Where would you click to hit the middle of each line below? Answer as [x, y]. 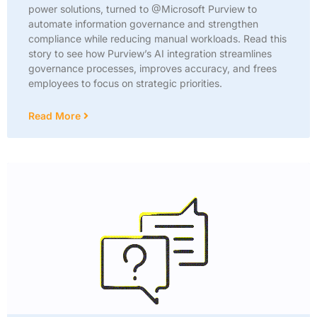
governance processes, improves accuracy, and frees [152, 68]
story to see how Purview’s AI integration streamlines [150, 53]
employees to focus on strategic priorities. [125, 83]
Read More [56, 116]
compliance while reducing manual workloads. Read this [157, 39]
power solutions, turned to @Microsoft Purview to [143, 9]
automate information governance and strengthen [143, 24]
